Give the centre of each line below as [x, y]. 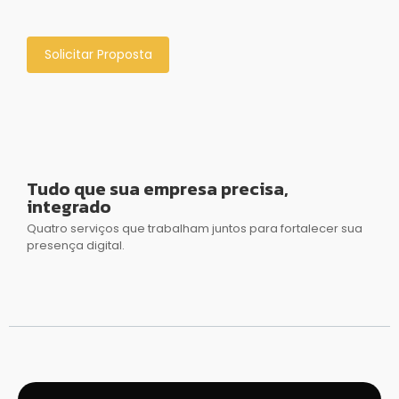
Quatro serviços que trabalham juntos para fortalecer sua [195, 229]
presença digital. [76, 246]
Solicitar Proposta [98, 55]
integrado [69, 207]
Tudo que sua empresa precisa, [158, 189]
